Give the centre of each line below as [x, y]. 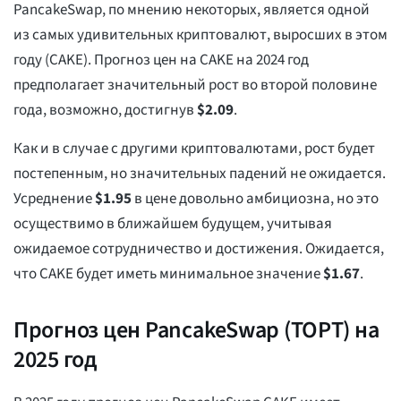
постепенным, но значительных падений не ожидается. [200, 174]
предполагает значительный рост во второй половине [195, 85]
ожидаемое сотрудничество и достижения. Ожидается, [199, 249]
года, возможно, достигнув [105, 111]
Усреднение [54, 199]
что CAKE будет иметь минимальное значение [168, 274]
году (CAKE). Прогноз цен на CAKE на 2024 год [161, 60]
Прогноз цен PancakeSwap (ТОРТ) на [196, 330]
